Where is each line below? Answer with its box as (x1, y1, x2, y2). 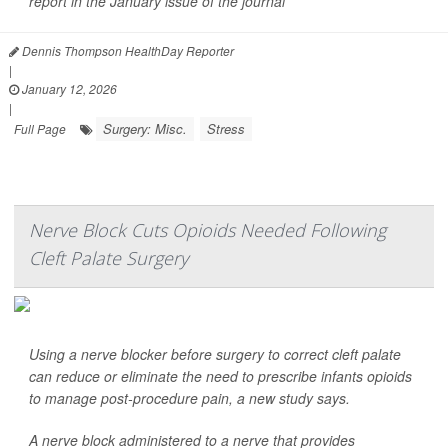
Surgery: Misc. (103, 119, 187, 139)
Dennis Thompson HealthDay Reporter (19, 42, 234, 60)
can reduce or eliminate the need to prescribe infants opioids (29, 366, 412, 387)
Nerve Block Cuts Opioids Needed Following (29, 218, 386, 243)
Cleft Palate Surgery (29, 246, 188, 271)
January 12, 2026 (19, 80, 117, 98)
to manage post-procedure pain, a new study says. (29, 388, 350, 409)
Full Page (14, 120, 66, 138)
